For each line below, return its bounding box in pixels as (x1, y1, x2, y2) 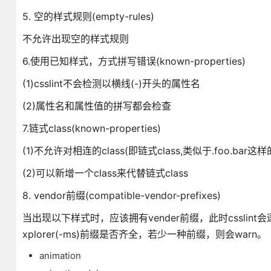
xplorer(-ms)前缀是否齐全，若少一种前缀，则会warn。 (22, 228, 267, 240)
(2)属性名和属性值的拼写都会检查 (22, 100, 171, 112)
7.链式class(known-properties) (22, 122, 161, 134)
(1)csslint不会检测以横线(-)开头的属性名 (22, 77, 200, 90)
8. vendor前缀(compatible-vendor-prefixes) (22, 189, 221, 201)
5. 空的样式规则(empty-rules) (22, 10, 154, 22)
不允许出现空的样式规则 (22, 33, 129, 45)
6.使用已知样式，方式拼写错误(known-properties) (22, 55, 246, 67)
